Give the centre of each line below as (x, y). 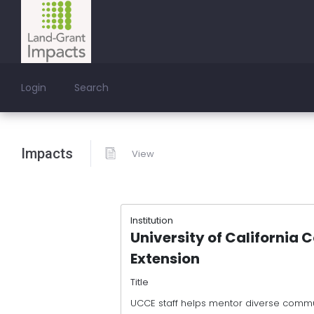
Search (91, 88)
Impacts (47, 153)
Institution (152, 220)
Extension (165, 258)
